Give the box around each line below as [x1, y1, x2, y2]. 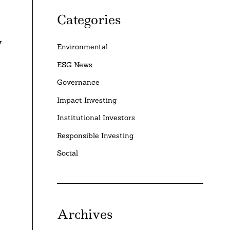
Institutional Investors [57, 113, 136, 123]
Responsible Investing [57, 130, 135, 140]
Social [57, 148, 79, 158]
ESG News [57, 60, 93, 69]
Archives [57, 205, 113, 223]
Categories [57, 10, 121, 28]
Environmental [57, 42, 108, 52]
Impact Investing [57, 95, 118, 105]
